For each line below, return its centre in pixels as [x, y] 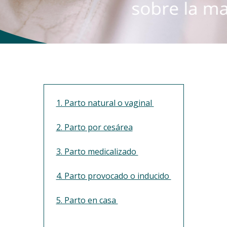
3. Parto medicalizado [97, 152]
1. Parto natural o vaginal [105, 103]
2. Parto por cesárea [94, 127]
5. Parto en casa [87, 200]
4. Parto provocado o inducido [113, 176]
